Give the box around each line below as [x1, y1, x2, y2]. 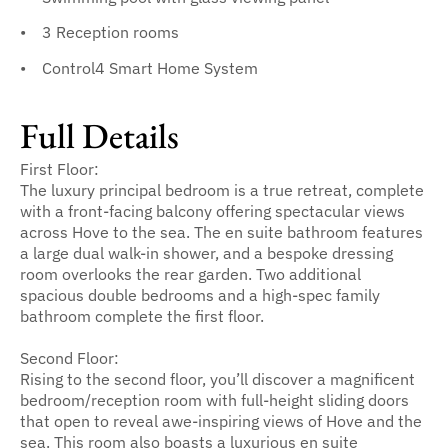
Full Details [20, 113, 179, 159]
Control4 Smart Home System [41, 56, 258, 78]
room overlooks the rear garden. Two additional [20, 262, 361, 284]
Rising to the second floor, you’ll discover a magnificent [20, 367, 415, 389]
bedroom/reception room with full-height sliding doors [20, 388, 409, 410]
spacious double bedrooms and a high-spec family [20, 283, 380, 305]
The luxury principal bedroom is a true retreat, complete [20, 178, 424, 200]
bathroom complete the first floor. [20, 304, 264, 326]
